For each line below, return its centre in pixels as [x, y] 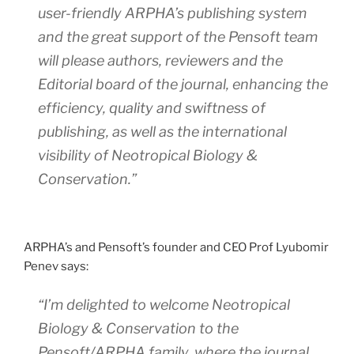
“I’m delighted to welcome [125, 305]
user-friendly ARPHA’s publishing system [172, 13]
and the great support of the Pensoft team [178, 37]
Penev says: [56, 266]
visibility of [75, 156]
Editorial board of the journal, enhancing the [183, 85]
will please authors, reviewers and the [160, 61]
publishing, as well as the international [162, 132]
